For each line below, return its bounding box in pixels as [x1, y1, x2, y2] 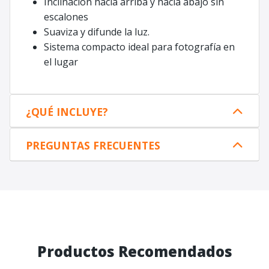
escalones [44, 10, 88, 23]
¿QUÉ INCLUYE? [25, 104, 108, 119]
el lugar [44, 55, 78, 68]
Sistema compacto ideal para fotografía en [44, 40, 235, 53]
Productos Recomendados [37, 241, 232, 261]
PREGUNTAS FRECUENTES [25, 138, 160, 153]
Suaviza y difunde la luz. [44, 25, 150, 38]
